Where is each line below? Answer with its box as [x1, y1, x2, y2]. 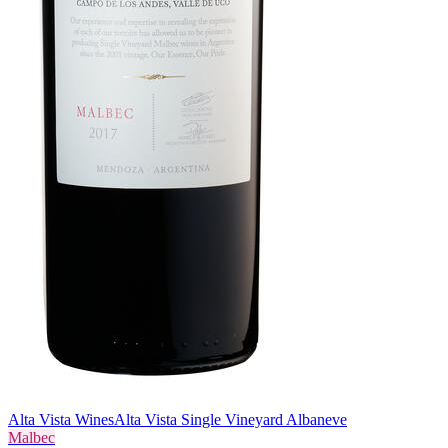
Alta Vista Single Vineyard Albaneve [114, 410, 347, 428]
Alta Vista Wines [8, 410, 114, 428]
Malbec [8, 428, 55, 446]
